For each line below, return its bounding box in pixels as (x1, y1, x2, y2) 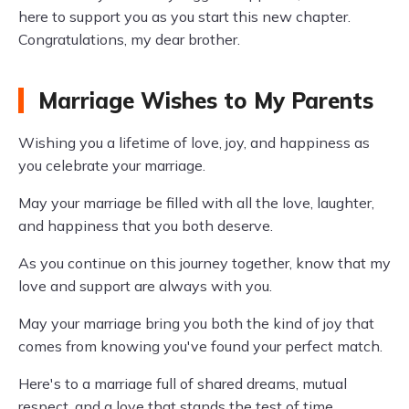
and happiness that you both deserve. (18, 216, 273, 235)
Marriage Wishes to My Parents (38, 87, 373, 114)
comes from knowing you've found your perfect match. (18, 337, 383, 355)
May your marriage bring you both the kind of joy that (18, 314, 374, 332)
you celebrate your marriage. (18, 156, 205, 174)
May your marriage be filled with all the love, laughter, (18, 194, 374, 212)
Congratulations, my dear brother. (18, 30, 240, 48)
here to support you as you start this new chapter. (18, 7, 351, 26)
